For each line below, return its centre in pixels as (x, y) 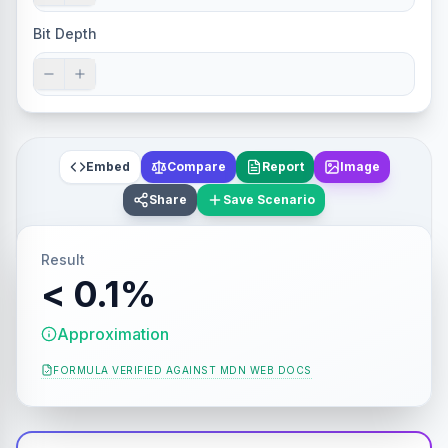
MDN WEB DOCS (265, 369)
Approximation (113, 334)
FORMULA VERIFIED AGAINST (134, 369)
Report (282, 166)
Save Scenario (269, 199)
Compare (196, 166)
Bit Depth (65, 33)
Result (63, 259)
